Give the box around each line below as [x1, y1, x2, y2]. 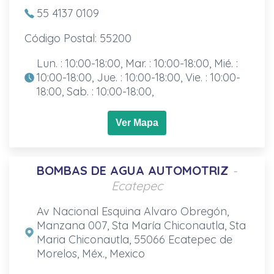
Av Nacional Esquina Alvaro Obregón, [36, 204, 229, 218]
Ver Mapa [116, 117, 158, 128]
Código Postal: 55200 [24, 31, 131, 45]
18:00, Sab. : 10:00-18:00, [36, 84, 154, 98]
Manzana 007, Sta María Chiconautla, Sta [36, 218, 246, 232]
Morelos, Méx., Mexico [36, 246, 145, 261]
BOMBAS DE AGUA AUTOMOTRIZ [37, 162, 229, 178]
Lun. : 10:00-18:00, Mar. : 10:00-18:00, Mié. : [36, 56, 238, 70]
